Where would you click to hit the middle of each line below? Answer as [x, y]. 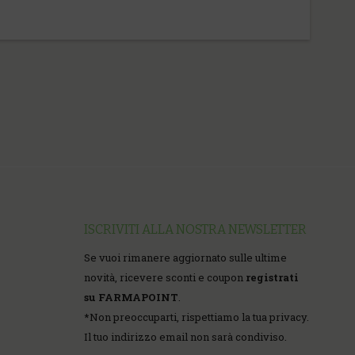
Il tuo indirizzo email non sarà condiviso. [185, 337]
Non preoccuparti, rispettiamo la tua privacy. [199, 317]
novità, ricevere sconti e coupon [165, 277]
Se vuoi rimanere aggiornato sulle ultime [185, 258]
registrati [272, 277]
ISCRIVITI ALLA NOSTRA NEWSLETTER [195, 229]
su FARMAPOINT [131, 297]
